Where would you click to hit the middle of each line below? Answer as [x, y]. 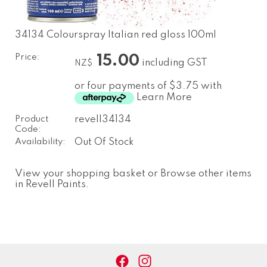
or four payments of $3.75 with [148, 86]
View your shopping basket [80, 173]
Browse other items [206, 173]
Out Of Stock [104, 142]
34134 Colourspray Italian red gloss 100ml [116, 35]
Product [32, 119]
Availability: [40, 142]
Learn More [164, 97]
